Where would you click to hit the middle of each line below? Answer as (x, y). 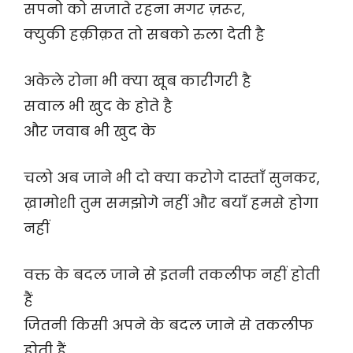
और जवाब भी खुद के (90, 132)
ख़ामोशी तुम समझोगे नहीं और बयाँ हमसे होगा (171, 203)
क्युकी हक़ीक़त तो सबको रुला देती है (144, 35)
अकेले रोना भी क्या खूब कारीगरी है (137, 81)
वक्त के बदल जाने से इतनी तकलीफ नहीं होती (172, 275)
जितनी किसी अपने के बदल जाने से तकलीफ (169, 325)
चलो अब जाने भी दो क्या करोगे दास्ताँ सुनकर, (172, 178)
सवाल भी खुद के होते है (98, 106)
